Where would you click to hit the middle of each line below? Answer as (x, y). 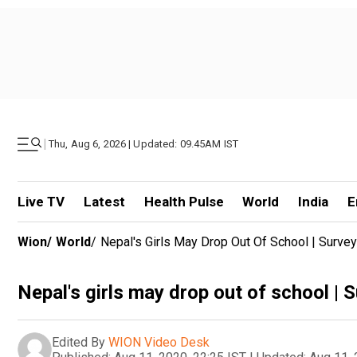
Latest (104, 202)
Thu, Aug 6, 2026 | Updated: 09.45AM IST (144, 144)
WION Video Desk (159, 342)
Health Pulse (184, 202)
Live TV (41, 202)
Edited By (78, 342)
